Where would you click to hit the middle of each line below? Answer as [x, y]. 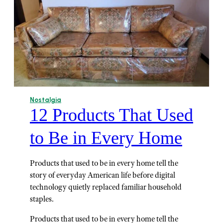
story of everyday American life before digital [103, 175]
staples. [42, 199]
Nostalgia [46, 100]
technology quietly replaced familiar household [106, 187]
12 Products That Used [111, 115]
